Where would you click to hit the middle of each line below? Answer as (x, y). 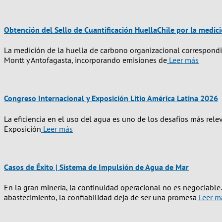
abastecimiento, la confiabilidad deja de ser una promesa (100, 197)
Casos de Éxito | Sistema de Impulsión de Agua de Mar (96, 167)
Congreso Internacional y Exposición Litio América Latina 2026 (111, 98)
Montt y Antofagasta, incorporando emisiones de (85, 60)
